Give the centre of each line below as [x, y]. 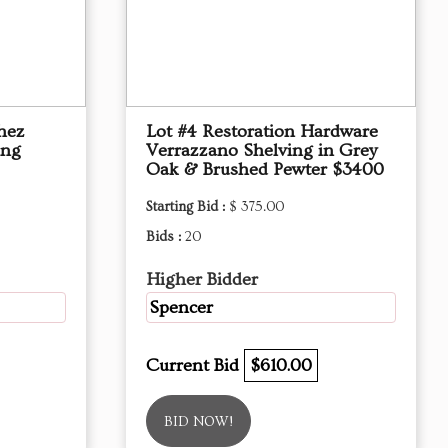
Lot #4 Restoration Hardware [262, 131]
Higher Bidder [202, 279]
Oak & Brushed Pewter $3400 [265, 169]
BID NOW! [198, 422]
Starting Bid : [187, 207]
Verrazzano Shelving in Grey [261, 150]
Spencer [181, 307]
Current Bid [195, 365]
